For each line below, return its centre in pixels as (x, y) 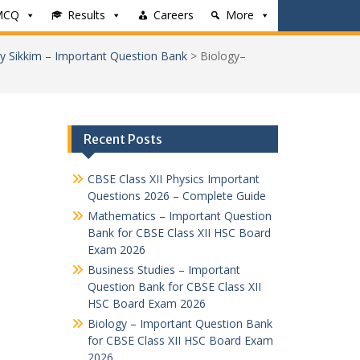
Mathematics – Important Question (179, 216)
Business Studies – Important (164, 270)
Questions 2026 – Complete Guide (176, 196)
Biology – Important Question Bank (180, 323)
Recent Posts (123, 139)
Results (86, 15)
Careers (174, 15)
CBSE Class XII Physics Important (173, 179)
